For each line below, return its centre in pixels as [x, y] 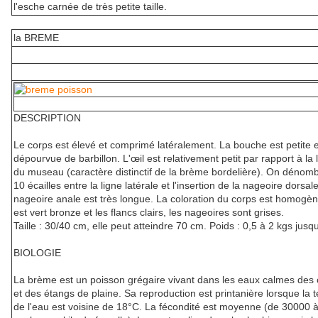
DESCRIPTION [47, 118]
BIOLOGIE [37, 253]
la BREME [36, 38]
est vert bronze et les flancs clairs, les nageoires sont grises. [149, 213]
